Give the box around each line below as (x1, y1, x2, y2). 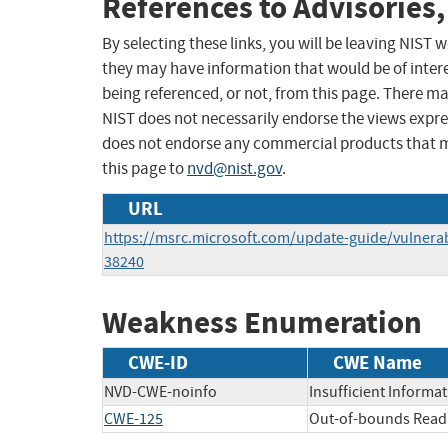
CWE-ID (128, 349, 188, 375)
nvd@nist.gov (187, 158, 282, 180)
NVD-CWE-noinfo (104, 381, 217, 402)
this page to (102, 158, 187, 180)
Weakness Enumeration (102, 302, 422, 344)
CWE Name (333, 349, 422, 375)
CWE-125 (104, 408, 163, 429)
